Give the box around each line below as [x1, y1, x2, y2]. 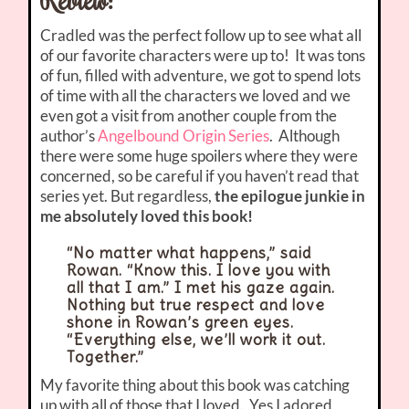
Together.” [66, 346, 144, 367]
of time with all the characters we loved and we [40, 85, 351, 105]
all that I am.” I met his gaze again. [66, 277, 335, 298]
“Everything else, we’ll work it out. [66, 329, 326, 350]
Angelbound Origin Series [95, 125, 270, 145]
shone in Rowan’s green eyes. [66, 311, 294, 332]
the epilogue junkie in [215, 185, 366, 205]
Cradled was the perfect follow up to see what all [40, 25, 362, 45]
